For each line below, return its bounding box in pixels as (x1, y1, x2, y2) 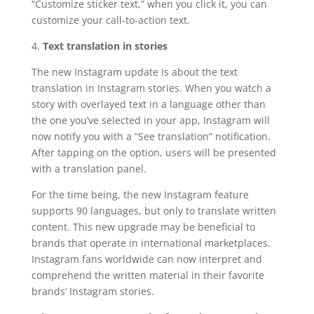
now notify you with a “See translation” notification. (31, 129, 271, 143)
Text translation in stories (42, 39, 168, 53)
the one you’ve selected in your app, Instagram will (31, 113, 270, 127)
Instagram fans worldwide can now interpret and (31, 252, 262, 266)
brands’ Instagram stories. (31, 284, 154, 298)
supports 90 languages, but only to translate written (31, 203, 276, 217)
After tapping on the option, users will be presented (31, 145, 276, 159)
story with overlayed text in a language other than (31, 97, 266, 111)
